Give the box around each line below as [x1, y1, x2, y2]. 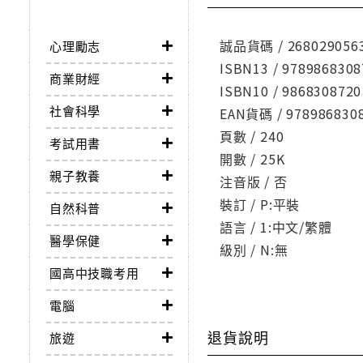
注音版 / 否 [220, 172, 288, 192]
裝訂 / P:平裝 [220, 194, 301, 215]
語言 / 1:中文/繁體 [220, 217, 332, 237]
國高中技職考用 [49, 264, 139, 282]
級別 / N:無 [220, 240, 288, 260]
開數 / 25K [220, 149, 285, 169]
